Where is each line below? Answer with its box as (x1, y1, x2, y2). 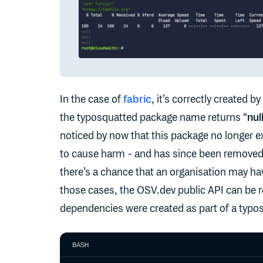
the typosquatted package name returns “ (60, 111, 247, 124)
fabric (123, 93, 151, 106)
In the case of (60, 93, 123, 106)
